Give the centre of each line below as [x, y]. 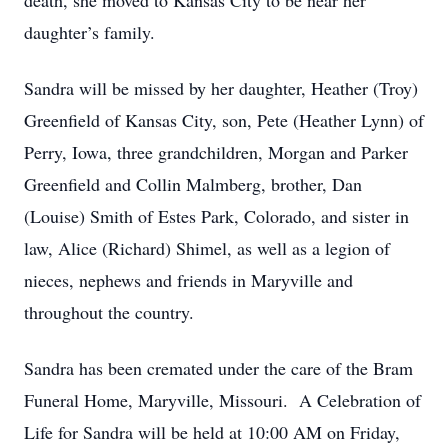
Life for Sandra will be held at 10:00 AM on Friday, [212, 432]
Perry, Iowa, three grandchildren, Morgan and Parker [216, 152]
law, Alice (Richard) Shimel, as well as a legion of [207, 248]
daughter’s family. [89, 32]
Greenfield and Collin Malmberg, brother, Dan [193, 184]
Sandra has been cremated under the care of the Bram [218, 368]
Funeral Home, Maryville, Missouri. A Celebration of [222, 400]
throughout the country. [109, 312]
